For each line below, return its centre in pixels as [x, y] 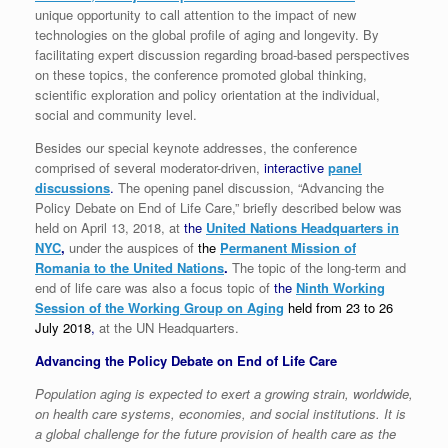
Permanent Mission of [288, 248]
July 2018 [63, 328]
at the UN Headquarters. [167, 328]
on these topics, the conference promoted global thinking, [201, 75]
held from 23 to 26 [340, 308]
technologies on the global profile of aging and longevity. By [207, 35]
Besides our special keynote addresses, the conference [196, 148]
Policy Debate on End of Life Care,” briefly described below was [218, 208]
